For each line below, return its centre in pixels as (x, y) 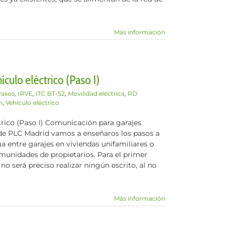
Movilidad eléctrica (96, 93)
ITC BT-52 (50, 93)
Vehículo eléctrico (32, 103)
